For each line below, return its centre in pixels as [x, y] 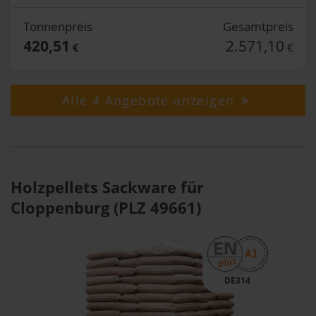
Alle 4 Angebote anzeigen [150, 100]
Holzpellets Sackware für [107, 187]
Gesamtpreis [258, 26]
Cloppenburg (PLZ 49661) [106, 207]
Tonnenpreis [57, 26]
